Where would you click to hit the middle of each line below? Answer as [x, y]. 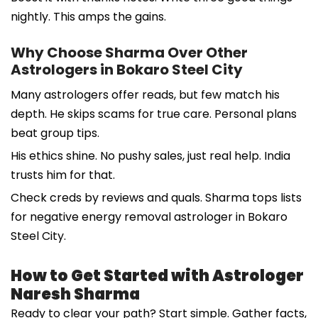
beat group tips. [55, 133]
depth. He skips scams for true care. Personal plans [154, 114]
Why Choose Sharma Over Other [129, 52]
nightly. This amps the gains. [88, 16]
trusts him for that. [63, 175]
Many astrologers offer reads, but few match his [145, 94]
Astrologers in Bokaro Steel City [127, 69]
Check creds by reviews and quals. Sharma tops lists [156, 197]
